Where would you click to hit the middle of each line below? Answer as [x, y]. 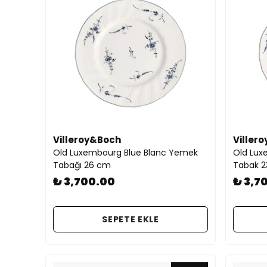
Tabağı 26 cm [82, 165]
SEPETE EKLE [131, 219]
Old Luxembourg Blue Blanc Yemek [125, 153]
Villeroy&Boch [87, 140]
